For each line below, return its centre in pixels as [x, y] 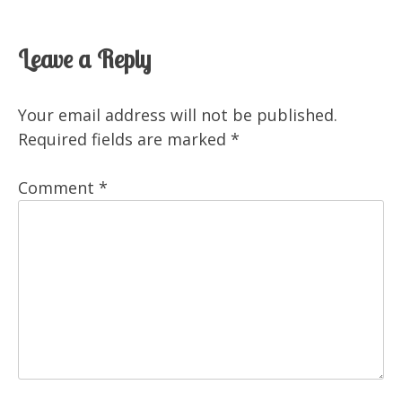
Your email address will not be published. [178, 114]
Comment [58, 187]
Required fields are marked [124, 139]
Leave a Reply [84, 58]
